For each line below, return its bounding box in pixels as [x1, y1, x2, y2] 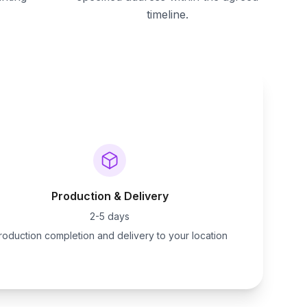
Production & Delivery [51, 189, 169, 203]
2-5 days [90, 210, 130, 222]
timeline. [146, 8, 188, 21]
